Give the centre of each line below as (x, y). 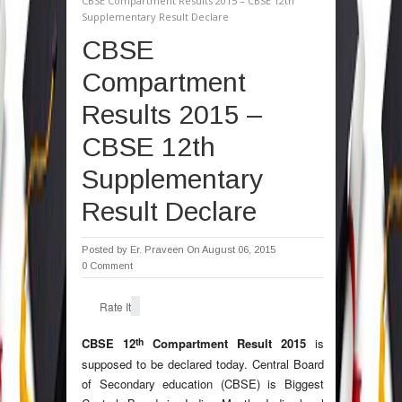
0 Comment (107, 266)
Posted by (106, 250)
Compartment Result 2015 (225, 344)
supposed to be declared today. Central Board (203, 364)
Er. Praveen (157, 250)
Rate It (115, 307)
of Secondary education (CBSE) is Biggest (203, 384)
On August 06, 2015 (231, 250)
